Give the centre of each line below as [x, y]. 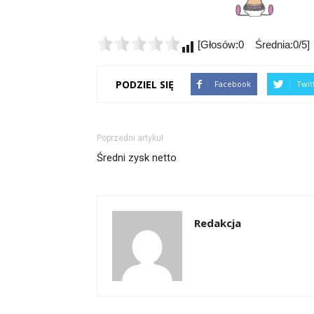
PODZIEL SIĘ [145, 84]
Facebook [233, 84]
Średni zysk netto [137, 158]
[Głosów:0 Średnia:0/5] [252, 45]
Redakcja [218, 223]
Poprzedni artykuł [130, 138]
